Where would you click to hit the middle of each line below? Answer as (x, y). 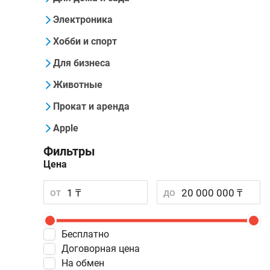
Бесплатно (88, 234)
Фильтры (69, 151)
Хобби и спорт (85, 41)
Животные (78, 85)
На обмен (86, 263)
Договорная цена (104, 249)
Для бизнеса (82, 63)
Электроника (83, 20)
